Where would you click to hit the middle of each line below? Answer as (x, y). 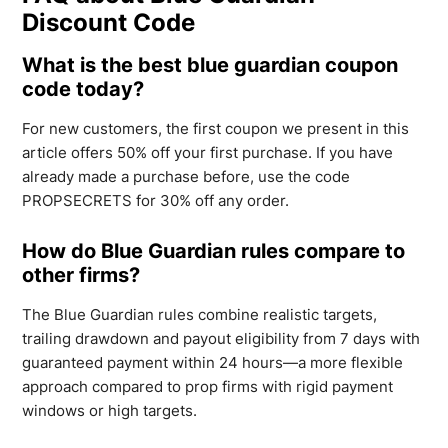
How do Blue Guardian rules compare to (214, 250)
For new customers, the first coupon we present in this (216, 128)
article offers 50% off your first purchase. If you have (208, 152)
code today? (83, 88)
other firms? (81, 274)
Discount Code (109, 22)
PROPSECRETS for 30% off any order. (156, 200)
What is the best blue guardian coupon (210, 64)
